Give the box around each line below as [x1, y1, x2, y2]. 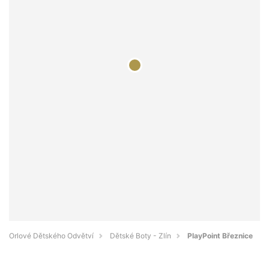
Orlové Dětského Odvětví [9, 231, 94, 241]
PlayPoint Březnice [187, 231, 253, 241]
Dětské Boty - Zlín [110, 231, 171, 241]
